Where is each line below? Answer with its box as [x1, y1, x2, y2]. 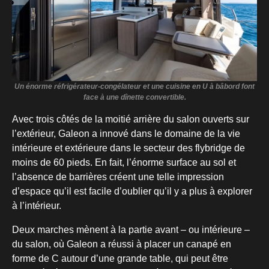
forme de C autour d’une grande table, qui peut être [12, 253, 228, 264]
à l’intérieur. [12, 201, 61, 211]
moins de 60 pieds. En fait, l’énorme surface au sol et [12, 157, 236, 168]
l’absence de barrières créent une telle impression [12, 172, 224, 183]
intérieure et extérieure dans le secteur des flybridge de [12, 143, 245, 154]
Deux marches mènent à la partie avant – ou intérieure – [12, 225, 250, 235]
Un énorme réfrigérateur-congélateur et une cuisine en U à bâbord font [14, 82, 255, 91]
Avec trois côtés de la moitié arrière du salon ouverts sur [12, 114, 249, 125]
